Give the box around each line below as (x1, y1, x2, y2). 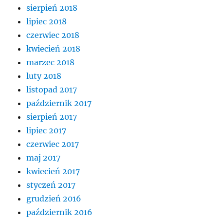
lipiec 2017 (26, 126, 67, 136)
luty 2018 (26, 71, 62, 81)
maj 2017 (26, 153, 61, 163)
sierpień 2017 (26, 112, 77, 122)
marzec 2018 (26, 57, 75, 68)
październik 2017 (26, 98, 92, 109)
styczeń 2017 (26, 180, 76, 190)
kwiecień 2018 (26, 44, 81, 54)
